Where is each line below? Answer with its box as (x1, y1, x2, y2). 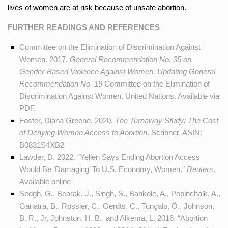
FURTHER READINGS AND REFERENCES (8, 22, 160, 32)
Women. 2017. (19, 54, 70, 64)
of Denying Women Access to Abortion (19, 128, 147, 137)
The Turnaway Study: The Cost (115, 116, 218, 125)
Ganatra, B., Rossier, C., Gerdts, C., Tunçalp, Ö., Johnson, (19, 201, 214, 210)
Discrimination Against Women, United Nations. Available (19, 91, 210, 100)
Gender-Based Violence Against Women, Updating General (19, 67, 215, 76)
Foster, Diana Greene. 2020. (19, 116, 115, 125)
